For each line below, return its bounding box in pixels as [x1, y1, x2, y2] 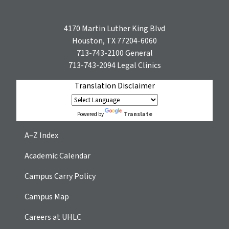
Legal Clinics [115, 59, 161, 71]
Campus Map [25, 191, 69, 202]
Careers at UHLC [25, 211, 81, 223]
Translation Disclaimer [74, 80, 155, 91]
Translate [123, 109, 152, 119]
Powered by [77, 110, 105, 118]
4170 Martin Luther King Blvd [64, 22, 165, 34]
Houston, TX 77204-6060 [72, 35, 157, 47]
